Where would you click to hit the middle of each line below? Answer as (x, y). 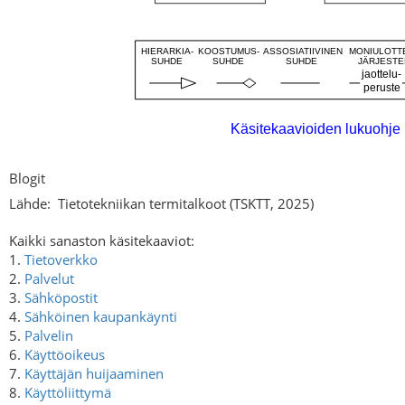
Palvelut (49, 278)
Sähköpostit (61, 297)
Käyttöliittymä (68, 392)
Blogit (27, 179)
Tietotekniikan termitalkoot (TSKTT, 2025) (186, 203)
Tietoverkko (61, 259)
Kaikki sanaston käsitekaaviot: (102, 240)
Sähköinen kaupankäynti (101, 316)
